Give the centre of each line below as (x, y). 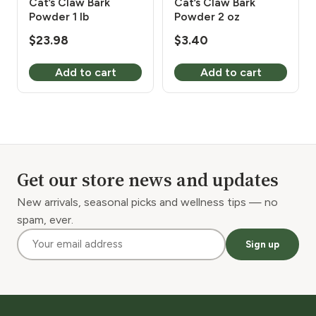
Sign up (262, 244)
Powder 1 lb (59, 17)
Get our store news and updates (148, 180)
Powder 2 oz (207, 17)
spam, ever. (45, 219)
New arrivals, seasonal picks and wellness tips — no (147, 202)
